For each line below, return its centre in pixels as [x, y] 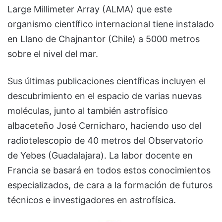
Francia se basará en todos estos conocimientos [109, 170]
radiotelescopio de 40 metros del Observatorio [105, 141]
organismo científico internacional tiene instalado [111, 24]
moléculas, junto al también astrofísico [88, 111]
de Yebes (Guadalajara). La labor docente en [100, 156]
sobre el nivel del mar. [53, 54]
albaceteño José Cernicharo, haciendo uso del [104, 126]
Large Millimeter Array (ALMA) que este [90, 9]
